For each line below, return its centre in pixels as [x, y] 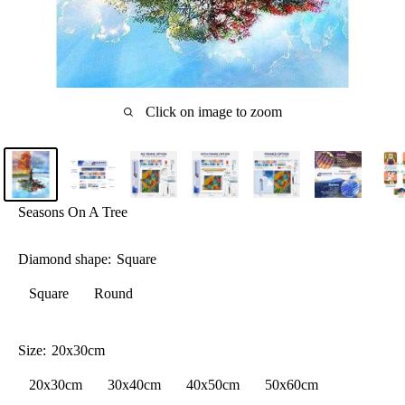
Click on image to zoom [213, 112]
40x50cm [213, 385]
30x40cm [134, 385]
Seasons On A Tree [73, 212]
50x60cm [292, 385]
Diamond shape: [66, 259]
